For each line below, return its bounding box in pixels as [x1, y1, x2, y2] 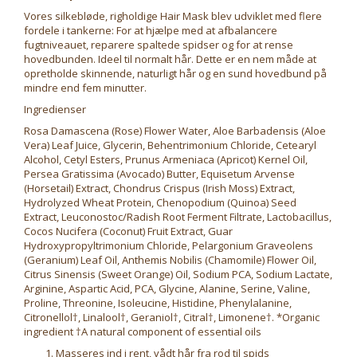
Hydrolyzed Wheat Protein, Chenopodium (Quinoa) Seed [24, 195, 296, 210]
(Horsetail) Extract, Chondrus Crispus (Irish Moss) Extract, [24, 181, 295, 196]
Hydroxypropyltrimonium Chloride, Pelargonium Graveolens [24, 238, 313, 253]
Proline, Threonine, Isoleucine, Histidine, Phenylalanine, [24, 296, 292, 311]
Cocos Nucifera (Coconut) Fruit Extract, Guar [24, 224, 233, 239]
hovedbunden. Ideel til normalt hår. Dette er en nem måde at [24, 52, 316, 67]
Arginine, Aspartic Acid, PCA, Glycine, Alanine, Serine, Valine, [24, 281, 310, 296]
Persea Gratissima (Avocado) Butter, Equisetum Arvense [24, 167, 295, 182]
